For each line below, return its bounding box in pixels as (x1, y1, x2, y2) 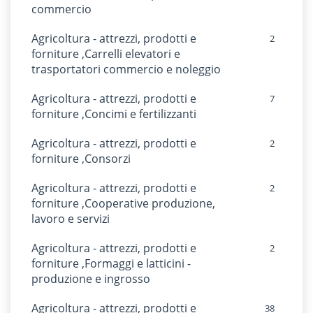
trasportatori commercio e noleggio (31, 61, 221, 77)
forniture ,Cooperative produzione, (31, 196, 215, 211)
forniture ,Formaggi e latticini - (31, 256, 191, 271)
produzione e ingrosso (31, 271, 150, 286)
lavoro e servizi (31, 211, 110, 226)
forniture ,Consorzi (31, 151, 131, 166)
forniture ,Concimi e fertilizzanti (31, 106, 196, 122)
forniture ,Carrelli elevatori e (31, 46, 180, 61)
